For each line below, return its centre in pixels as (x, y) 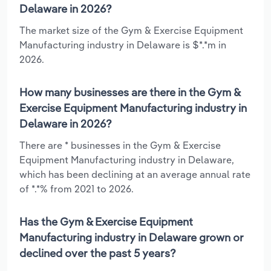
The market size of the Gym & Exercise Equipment (131, 30)
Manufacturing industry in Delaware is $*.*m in (123, 44)
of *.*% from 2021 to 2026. (77, 188)
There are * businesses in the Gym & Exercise (120, 145)
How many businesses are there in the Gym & (130, 92)
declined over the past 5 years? (98, 253)
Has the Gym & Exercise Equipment (106, 221)
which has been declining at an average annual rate (135, 174)
